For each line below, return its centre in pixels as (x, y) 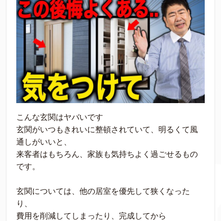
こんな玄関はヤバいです (60, 117)
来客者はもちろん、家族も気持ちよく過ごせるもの (107, 154)
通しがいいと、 (44, 142)
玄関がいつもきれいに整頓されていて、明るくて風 (107, 130)
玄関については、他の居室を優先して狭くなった (103, 191)
